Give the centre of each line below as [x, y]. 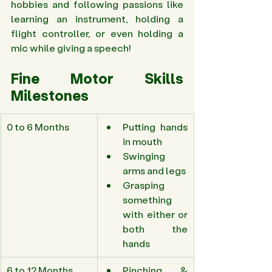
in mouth [143, 141]
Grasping [144, 185]
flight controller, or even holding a [97, 33]
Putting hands [155, 127]
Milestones [51, 95]
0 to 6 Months [39, 127]
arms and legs [155, 171]
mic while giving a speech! [72, 48]
